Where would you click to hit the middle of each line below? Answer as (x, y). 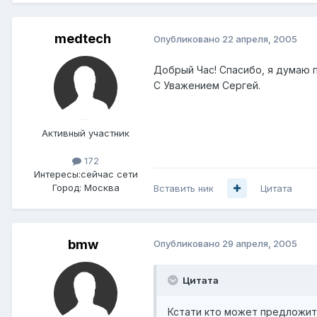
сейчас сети (109, 174)
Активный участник (86, 133)
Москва (102, 187)
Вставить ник (184, 188)
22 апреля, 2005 (260, 39)
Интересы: (57, 174)
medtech (83, 38)
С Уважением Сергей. (207, 85)
